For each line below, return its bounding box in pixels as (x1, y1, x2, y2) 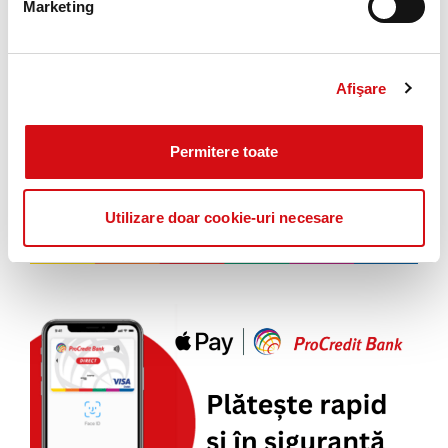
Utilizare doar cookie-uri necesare (104, 208, 344, 226)
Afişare (335, 79, 387, 97)
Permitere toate (169, 143, 279, 161)
